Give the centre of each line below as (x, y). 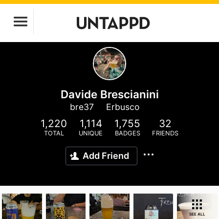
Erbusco (123, 107)
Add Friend (106, 156)
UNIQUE (91, 133)
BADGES (127, 133)
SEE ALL (197, 214)
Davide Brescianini (109, 94)
